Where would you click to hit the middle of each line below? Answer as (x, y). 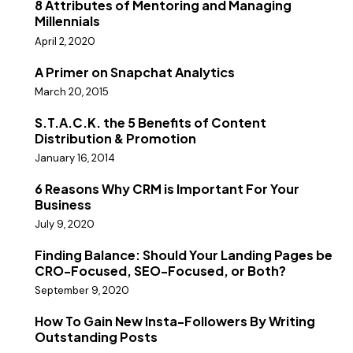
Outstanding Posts (96, 337)
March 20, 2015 (72, 91)
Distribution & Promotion (115, 138)
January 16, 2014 (75, 158)
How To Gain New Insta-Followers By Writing (175, 321)
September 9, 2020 (82, 291)
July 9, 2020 (65, 225)
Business (63, 204)
